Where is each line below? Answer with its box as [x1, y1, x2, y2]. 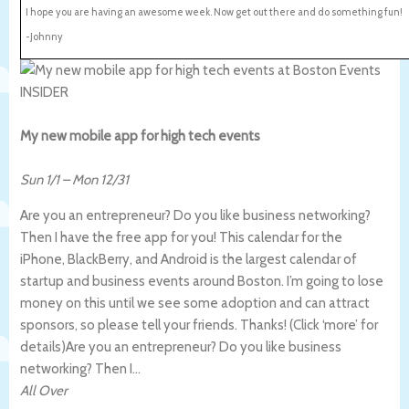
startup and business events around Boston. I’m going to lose [20, 272, 383, 289]
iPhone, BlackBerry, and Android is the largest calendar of [20, 250, 357, 267]
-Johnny [26, 29, 63, 43]
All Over [20, 382, 68, 399]
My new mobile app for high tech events [20, 127, 260, 144]
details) [20, 338, 66, 355]
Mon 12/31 [72, 171, 129, 188]
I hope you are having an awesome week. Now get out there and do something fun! [26, 5, 403, 18]
